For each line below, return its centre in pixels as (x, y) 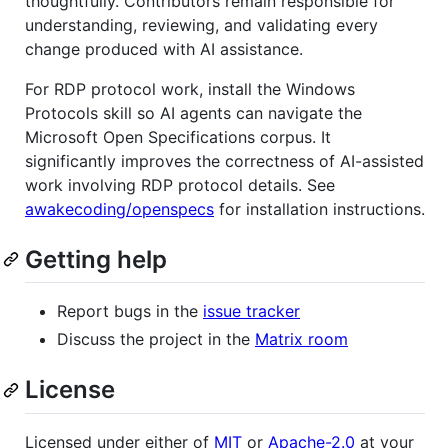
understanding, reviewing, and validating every (201, 25)
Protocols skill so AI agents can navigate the (193, 113)
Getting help (96, 260)
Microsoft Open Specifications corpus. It (178, 137)
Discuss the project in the (156, 339)
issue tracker (251, 311)
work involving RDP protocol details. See (180, 185)
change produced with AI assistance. (164, 49)
